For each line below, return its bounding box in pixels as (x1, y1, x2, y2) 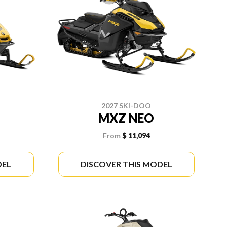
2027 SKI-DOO (101, 101, 152, 110)
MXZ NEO (98, 110, 155, 125)
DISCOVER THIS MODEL (80, 159, 172, 169)
